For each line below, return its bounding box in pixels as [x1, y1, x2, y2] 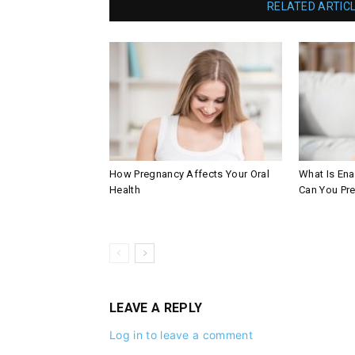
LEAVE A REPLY [109, 300, 203, 315]
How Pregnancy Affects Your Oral [109, 168, 269, 180]
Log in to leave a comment [109, 328, 253, 342]
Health [109, 184, 140, 196]
